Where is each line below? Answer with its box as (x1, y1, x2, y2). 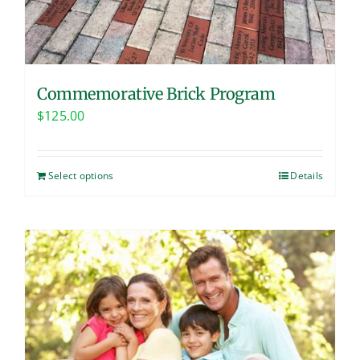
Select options (48, 169, 114, 183)
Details (290, 169, 323, 183)
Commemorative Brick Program (37, 84, 276, 104)
